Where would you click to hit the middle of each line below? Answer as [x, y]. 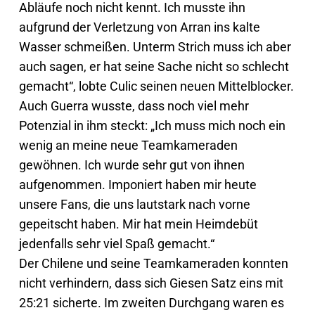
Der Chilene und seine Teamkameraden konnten [153, 263]
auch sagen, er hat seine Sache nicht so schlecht [154, 66]
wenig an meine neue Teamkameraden [128, 145]
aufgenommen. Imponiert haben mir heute [137, 184]
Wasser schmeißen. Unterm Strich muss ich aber [155, 46]
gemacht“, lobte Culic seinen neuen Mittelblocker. [156, 86]
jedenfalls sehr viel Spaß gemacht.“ [116, 243]
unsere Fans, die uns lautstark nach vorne [134, 204]
